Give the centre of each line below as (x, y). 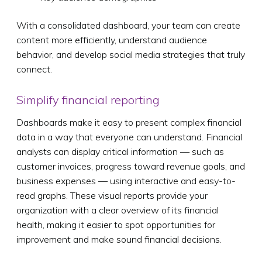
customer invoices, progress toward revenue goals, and (131, 166)
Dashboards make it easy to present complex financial (129, 122)
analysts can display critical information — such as (120, 151)
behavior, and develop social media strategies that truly (131, 54)
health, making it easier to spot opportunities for (116, 224)
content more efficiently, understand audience (112, 39)
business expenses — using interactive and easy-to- (126, 180)
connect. (34, 69)
